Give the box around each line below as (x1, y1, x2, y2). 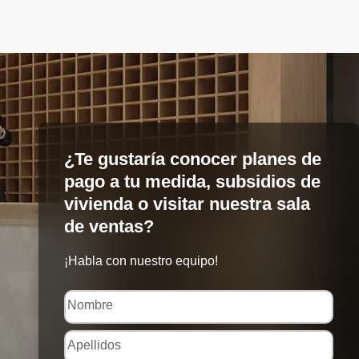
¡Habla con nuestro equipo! (64, 253, 218, 268)
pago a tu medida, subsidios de (64, 171, 321, 192)
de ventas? (64, 216, 154, 236)
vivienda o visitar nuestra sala (64, 193, 310, 214)
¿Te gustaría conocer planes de (64, 148, 321, 169)
